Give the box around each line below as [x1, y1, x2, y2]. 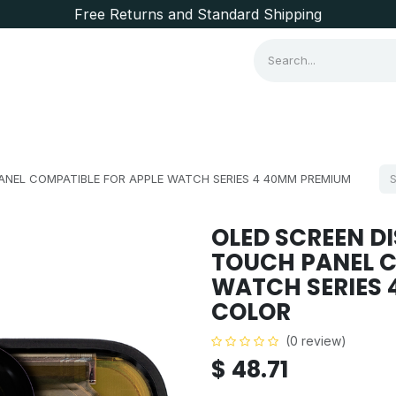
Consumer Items [27, 103, 129, 120]
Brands [157, 103, 201, 120]
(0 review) [286, 333, 346, 348]
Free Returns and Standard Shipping [74, 5, 322, 23]
